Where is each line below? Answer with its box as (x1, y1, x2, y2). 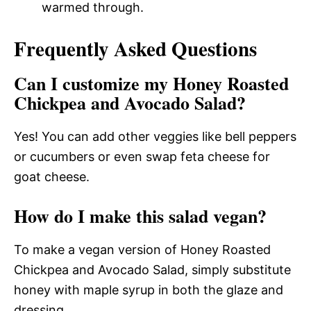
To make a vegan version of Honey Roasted (14, 242, 271, 257)
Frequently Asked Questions (14, 33, 257, 63)
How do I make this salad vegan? (14, 202, 267, 229)
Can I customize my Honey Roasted (14, 69, 289, 96)
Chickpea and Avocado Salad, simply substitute (14, 262, 291, 277)
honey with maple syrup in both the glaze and (14, 282, 283, 297)
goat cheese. (14, 169, 90, 184)
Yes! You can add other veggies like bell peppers (14, 128, 296, 144)
